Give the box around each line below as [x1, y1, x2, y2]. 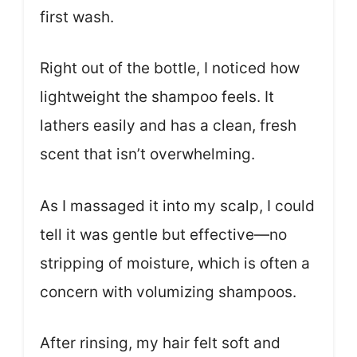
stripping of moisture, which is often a [40, 253, 310, 273]
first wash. [40, 7, 114, 26]
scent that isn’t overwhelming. [40, 145, 255, 164]
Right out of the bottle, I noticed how [40, 59, 300, 78]
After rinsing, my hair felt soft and [40, 334, 280, 353]
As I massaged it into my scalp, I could [40, 196, 315, 215]
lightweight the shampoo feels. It [40, 88, 274, 107]
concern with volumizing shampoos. [40, 282, 296, 301]
